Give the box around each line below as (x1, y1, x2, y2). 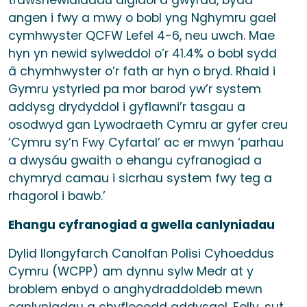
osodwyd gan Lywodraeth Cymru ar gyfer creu (8, 116, 288, 134)
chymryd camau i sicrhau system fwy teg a (8, 170, 272, 187)
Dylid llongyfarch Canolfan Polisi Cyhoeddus (8, 245, 274, 262)
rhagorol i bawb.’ (8, 188, 106, 205)
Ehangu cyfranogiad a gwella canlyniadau (8, 217, 275, 234)
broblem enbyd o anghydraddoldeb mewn (8, 281, 262, 298)
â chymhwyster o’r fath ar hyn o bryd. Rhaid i (8, 63, 275, 80)
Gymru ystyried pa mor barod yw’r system (8, 81, 261, 98)
